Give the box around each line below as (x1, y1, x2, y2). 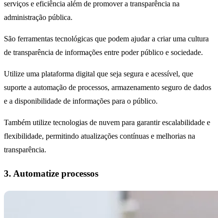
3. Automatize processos (4, 168, 98, 179)
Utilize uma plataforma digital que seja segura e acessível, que (4, 69, 193, 78)
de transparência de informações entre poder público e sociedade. (4, 48, 203, 56)
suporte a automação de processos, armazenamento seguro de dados (4, 83, 211, 91)
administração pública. (4, 13, 73, 21)
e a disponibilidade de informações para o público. (4, 96, 158, 105)
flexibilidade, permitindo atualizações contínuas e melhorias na (4, 131, 195, 140)
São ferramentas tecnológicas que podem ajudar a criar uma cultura (4, 34, 209, 43)
